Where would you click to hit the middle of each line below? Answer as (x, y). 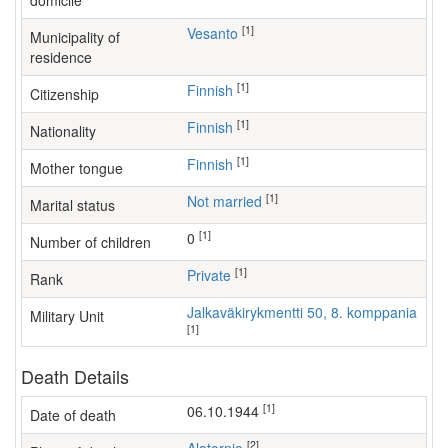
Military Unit (67, 316)
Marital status (72, 205)
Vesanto (216, 33)
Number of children (90, 242)
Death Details (75, 376)
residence (61, 57)
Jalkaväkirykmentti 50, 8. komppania (305, 312)
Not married (229, 201)
